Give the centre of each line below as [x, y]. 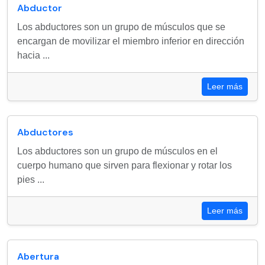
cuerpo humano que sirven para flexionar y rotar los [125, 165]
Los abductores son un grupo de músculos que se [121, 27]
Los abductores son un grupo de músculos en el [117, 151]
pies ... [31, 180]
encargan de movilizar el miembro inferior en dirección [131, 41]
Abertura [38, 256]
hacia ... [33, 55]
